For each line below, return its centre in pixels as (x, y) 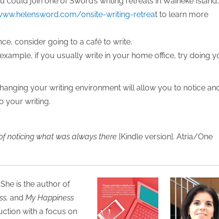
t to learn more (182, 15)
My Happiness (50, 198)
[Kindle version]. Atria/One (165, 137)
